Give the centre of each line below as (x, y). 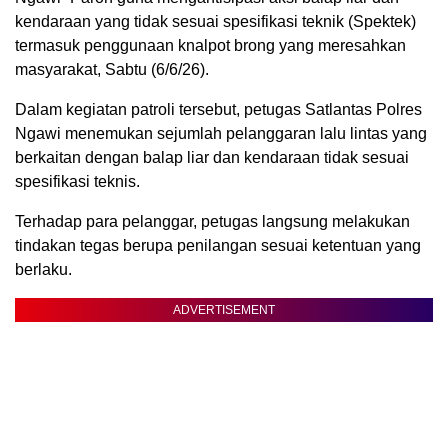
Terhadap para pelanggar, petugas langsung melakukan (212, 222)
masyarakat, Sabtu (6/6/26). (112, 70)
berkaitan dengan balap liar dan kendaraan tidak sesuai (212, 158)
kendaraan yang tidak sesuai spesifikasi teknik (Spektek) (215, 22)
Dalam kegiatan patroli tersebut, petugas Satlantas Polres (218, 110)
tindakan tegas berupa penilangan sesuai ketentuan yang (218, 246)
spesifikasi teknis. (77, 182)
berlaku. (43, 270)
